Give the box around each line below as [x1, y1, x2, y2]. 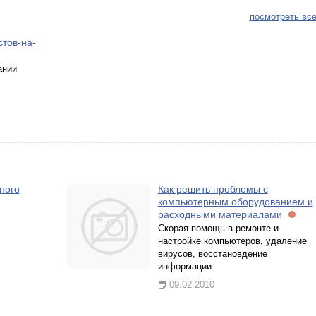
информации [157, 261, 212, 272]
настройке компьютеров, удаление [157, 236, 307, 246]
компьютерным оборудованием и [157, 196, 313, 207]
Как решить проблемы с [157, 183, 268, 195]
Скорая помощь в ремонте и [157, 223, 279, 233]
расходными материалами [157, 209, 282, 220]
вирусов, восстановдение [157, 248, 267, 259]
